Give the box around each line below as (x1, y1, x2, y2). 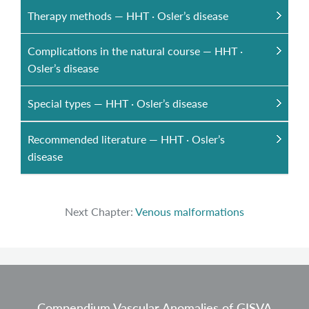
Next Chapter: (65, 205, 135, 218)
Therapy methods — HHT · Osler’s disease (28, 9, 228, 22)
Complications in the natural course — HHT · (28, 44, 243, 57)
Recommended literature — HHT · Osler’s (28, 132, 225, 146)
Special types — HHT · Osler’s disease (28, 97, 208, 110)
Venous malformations (135, 205, 244, 218)
